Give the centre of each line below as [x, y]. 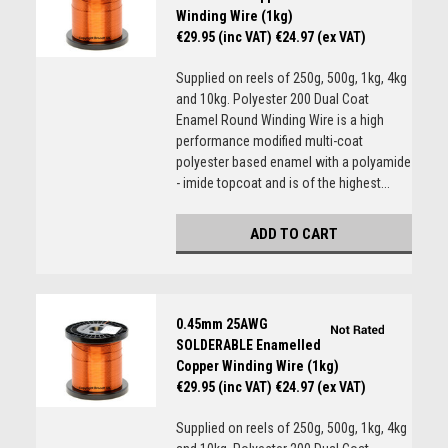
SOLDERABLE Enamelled [248, 345]
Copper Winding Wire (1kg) [257, 366]
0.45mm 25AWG [221, 324]
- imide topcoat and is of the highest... [282, 183]
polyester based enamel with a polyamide [293, 162]
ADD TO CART [293, 234]
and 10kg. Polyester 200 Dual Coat [272, 99]
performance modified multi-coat [269, 141]
